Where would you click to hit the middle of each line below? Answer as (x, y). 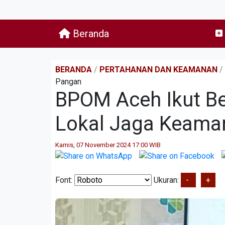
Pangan (68, 82)
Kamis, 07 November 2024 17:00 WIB (108, 145)
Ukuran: (166, 180)
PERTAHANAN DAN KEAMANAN (158, 70)
